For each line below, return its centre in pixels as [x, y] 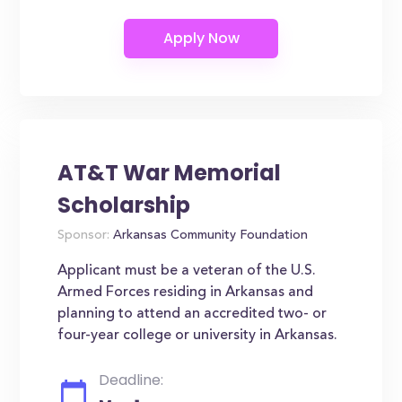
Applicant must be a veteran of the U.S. [187, 271]
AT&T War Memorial [170, 173]
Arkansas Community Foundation [209, 236]
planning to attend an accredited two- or [192, 314]
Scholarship [124, 205]
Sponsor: [84, 236]
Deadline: [131, 380]
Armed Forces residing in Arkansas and [186, 293]
